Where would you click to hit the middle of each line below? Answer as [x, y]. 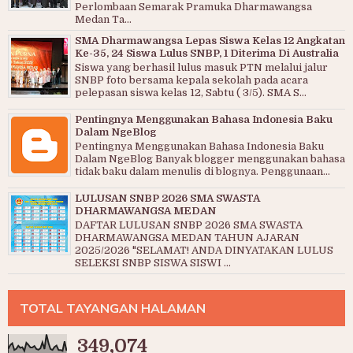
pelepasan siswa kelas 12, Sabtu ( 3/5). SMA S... [191, 93]
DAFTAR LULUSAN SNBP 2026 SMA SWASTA [189, 225]
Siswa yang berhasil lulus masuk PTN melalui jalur [201, 68]
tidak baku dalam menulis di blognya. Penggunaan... [203, 172]
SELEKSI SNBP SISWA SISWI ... [153, 263]
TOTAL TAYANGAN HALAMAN [113, 308]
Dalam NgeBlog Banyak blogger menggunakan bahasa [210, 159]
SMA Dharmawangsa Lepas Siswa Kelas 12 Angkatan [210, 40]
